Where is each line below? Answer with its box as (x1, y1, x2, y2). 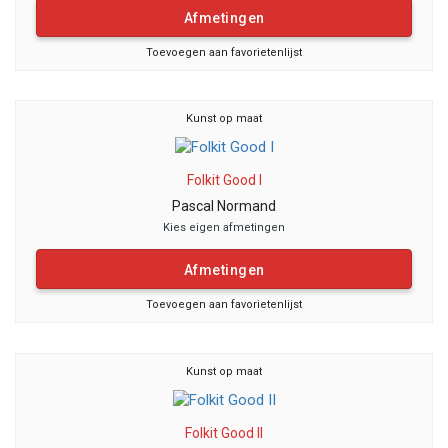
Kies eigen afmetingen (163, 220, 285, 234)
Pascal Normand (172, 197, 276, 214)
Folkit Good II (185, 424, 263, 441)
